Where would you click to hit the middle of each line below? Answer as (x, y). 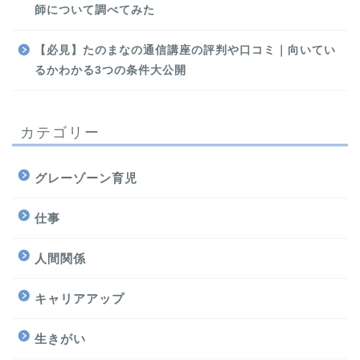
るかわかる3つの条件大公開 (110, 71)
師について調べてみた (95, 10)
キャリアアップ (80, 299)
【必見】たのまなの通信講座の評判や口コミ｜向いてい (185, 51)
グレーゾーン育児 (86, 178)
